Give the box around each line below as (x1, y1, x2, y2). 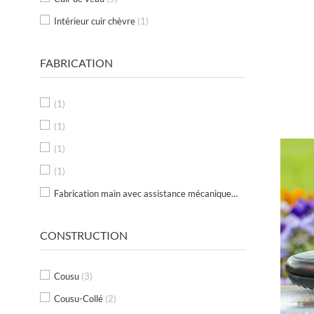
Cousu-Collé (54, 293, 105, 305)
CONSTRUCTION (40, 228, 128, 243)
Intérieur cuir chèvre (54, 15, 137, 27)
